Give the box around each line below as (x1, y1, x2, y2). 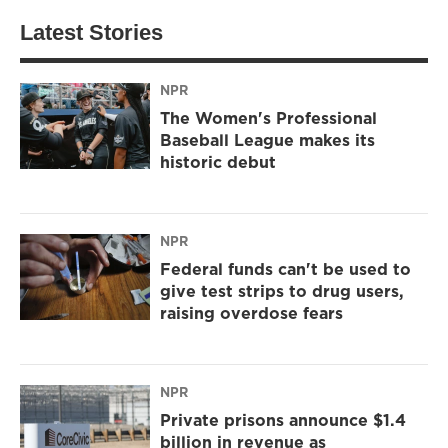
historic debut (160, 151, 276, 174)
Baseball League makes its (160, 129, 375, 152)
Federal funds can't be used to (160, 258, 411, 281)
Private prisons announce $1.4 (160, 409, 406, 432)
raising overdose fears (160, 302, 343, 325)
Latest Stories (20, 19, 163, 45)
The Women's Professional (160, 107, 377, 130)
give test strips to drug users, (160, 280, 404, 303)
